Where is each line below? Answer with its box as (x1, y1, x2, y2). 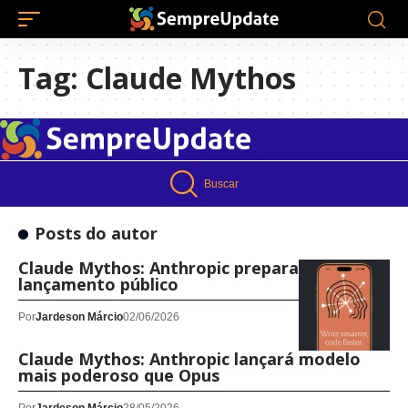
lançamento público (18, 273, 178, 296)
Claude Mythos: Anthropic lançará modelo (18, 348, 361, 371)
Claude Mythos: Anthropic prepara (18, 257, 299, 280)
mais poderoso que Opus (18, 364, 219, 387)
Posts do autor (34, 222, 158, 245)
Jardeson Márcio (36, 311, 123, 324)
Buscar (203, 178, 239, 191)
